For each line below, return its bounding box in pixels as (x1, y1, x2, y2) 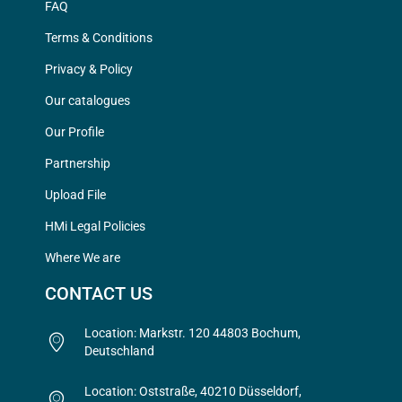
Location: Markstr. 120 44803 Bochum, (83, 326, 301, 341)
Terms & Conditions (45, 31, 153, 46)
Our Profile (45, 125, 104, 140)
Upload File (45, 188, 106, 203)
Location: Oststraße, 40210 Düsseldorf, (83, 384, 301, 399)
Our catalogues (45, 93, 130, 109)
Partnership (45, 156, 110, 171)
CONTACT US (45, 283, 153, 305)
